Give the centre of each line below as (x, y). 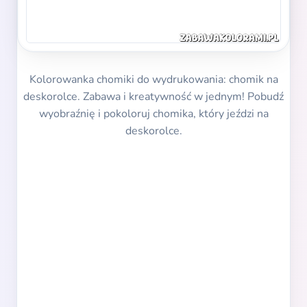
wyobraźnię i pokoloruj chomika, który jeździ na (153, 114)
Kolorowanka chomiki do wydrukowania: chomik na (153, 80)
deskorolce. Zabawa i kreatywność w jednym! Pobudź (153, 97)
